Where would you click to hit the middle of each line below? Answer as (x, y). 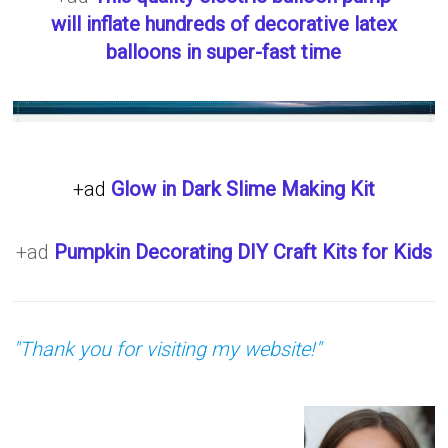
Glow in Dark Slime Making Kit (242, 188)
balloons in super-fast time (224, 51)
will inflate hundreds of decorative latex (223, 23)
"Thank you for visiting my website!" (167, 348)
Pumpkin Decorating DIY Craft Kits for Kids (242, 251)
